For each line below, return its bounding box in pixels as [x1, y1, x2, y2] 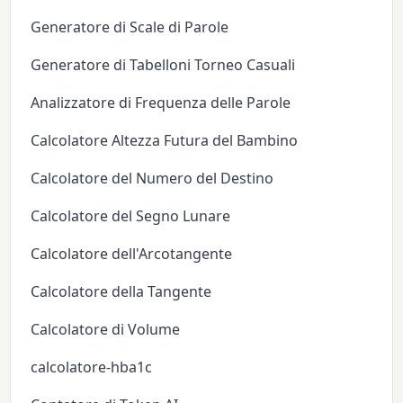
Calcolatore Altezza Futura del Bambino [31, 130, 299, 150]
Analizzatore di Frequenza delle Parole [31, 92, 291, 112]
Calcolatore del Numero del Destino [31, 167, 274, 188]
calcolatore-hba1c [31, 356, 153, 377]
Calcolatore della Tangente [31, 281, 212, 301]
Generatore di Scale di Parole [31, 16, 229, 37]
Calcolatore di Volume [31, 318, 181, 339]
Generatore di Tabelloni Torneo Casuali [31, 54, 296, 75]
